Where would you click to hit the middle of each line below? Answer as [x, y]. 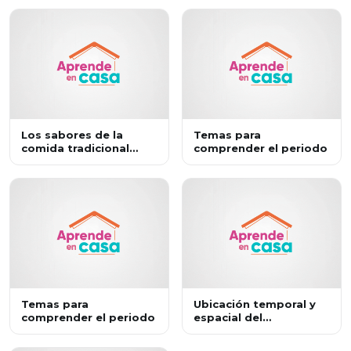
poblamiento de [240, 331]
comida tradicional [75, 148]
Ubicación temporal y [255, 304]
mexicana [49, 162]
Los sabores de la [72, 135]
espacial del [228, 318]
